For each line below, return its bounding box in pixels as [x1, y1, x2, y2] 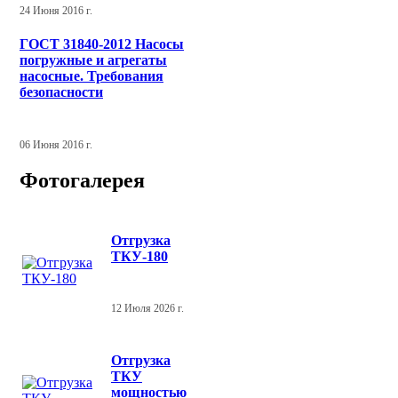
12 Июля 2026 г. [111, 302, 184, 314]
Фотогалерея [20, 169, 145, 193]
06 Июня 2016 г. [20, 139, 92, 150]
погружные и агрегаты [20, 52, 167, 68]
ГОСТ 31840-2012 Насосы [20, 36, 184, 52]
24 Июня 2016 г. [20, 4, 92, 16]
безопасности [20, 84, 103, 100]
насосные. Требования [20, 68, 163, 84]
